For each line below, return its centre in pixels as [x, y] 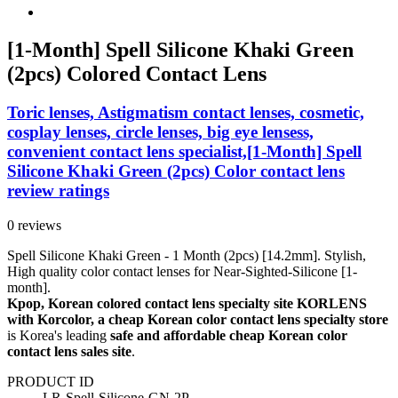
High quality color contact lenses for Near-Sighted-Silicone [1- [182, 272]
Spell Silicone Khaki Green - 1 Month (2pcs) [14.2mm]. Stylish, [187, 256]
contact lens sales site [69, 352]
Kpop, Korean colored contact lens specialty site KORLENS [187, 304]
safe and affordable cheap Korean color [229, 336]
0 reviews [34, 226]
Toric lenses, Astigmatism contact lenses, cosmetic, [186, 113]
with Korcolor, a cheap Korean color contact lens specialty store [198, 320]
